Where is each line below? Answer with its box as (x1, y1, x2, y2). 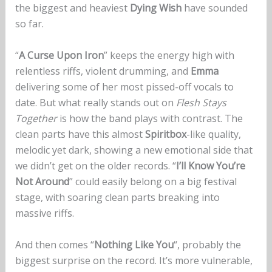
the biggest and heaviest (15, 1, 130, 15)
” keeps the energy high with (103, 49, 234, 63)
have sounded (181, 1, 248, 15)
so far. (15, 17, 44, 31)
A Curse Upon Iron (18, 49, 104, 63)
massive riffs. (15, 206, 74, 220)
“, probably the (173, 237, 241, 251)
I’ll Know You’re (175, 159, 245, 173)
